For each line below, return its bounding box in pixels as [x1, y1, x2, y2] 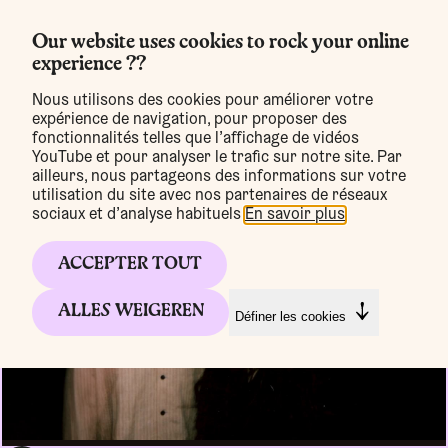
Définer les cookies [235, 308, 346, 324]
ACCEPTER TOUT [57, 255, 202, 273]
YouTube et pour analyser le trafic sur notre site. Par [32, 150, 402, 166]
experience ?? [32, 55, 146, 75]
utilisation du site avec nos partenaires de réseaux [32, 188, 387, 204]
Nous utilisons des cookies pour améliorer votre [32, 93, 373, 109]
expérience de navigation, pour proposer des [32, 112, 347, 128]
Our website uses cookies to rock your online [32, 33, 409, 53]
